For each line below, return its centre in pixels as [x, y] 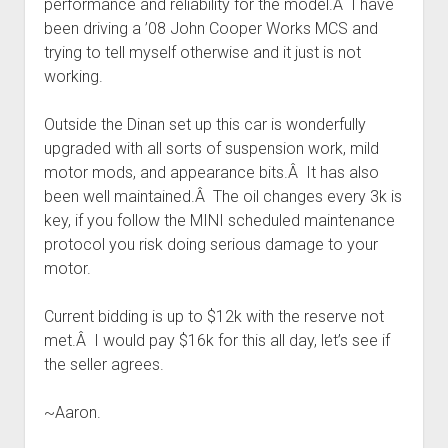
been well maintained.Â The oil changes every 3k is [222, 197]
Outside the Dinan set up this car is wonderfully [204, 125]
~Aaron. [72, 413]
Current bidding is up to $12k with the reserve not [213, 317]
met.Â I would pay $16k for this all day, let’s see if [216, 341]
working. [73, 77]
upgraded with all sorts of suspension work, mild [211, 149]
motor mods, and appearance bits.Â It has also [211, 173]
